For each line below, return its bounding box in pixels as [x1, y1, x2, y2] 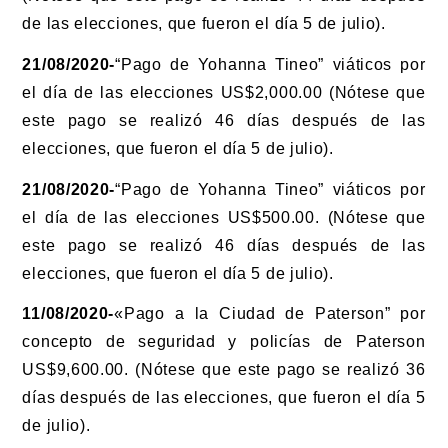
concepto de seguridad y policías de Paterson [22, 333, 426, 351]
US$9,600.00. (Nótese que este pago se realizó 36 [22, 361, 426, 379]
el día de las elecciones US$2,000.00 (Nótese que [22, 83, 426, 101]
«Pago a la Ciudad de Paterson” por [114, 305, 426, 323]
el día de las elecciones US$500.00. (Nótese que [22, 208, 426, 226]
